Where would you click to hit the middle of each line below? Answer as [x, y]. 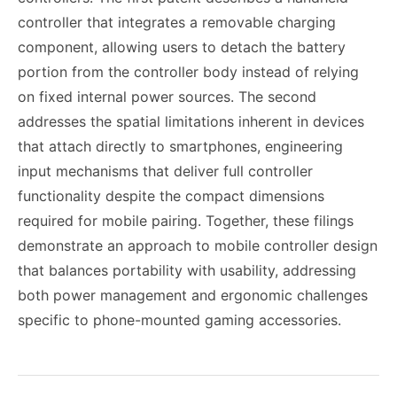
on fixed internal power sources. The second [167, 97]
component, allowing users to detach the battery [182, 47]
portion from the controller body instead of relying [188, 72]
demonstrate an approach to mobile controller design [198, 245]
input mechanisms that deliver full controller [165, 171]
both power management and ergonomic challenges [193, 295]
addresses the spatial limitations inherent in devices [191, 121]
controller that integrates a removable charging [177, 22]
